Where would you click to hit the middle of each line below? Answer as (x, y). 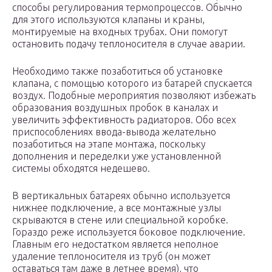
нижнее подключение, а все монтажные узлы (117, 208)
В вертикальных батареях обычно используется (121, 196)
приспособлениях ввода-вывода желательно (114, 132)
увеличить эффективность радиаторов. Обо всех (124, 120)
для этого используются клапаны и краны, (108, 20)
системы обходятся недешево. (81, 168)
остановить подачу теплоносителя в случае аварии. (129, 44)
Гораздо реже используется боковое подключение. (129, 232)
